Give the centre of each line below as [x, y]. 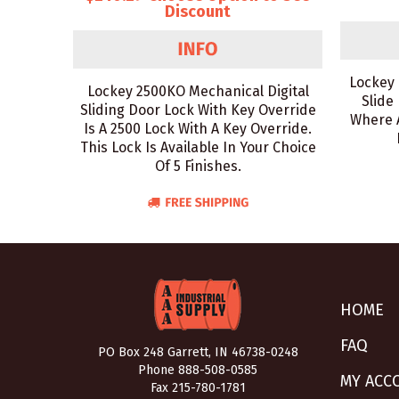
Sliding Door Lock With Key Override [198, 110]
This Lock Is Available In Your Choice [198, 147]
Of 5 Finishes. [198, 166]
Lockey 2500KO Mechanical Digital [198, 91]
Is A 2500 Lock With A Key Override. [198, 129]
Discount [198, 12]
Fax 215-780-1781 [198, 388]
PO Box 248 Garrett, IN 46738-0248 [198, 352]
